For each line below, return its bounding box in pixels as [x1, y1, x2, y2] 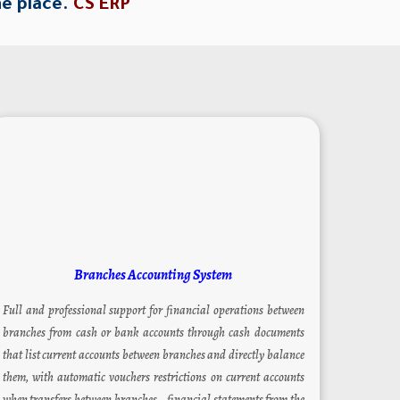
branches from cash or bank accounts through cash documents [2, 324, 304, 342]
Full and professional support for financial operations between [2, 302, 304, 320]
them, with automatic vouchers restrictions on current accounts [2, 369, 304, 387]
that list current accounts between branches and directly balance [2, 346, 304, 364]
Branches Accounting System [74, 265, 233, 286]
